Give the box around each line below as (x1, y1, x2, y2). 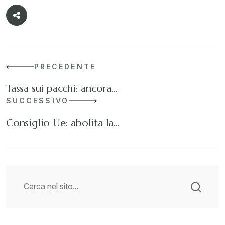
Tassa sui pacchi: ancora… (6, 82, 118, 95)
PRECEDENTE (34, 62, 96, 71)
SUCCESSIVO (6, 96, 69, 105)
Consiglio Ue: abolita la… (6, 117, 120, 129)
